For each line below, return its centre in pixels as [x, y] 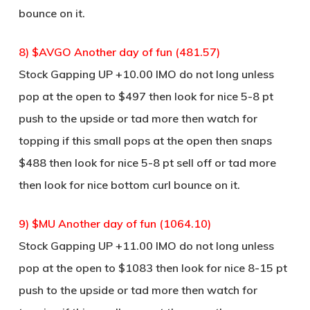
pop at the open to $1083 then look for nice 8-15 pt [153, 268]
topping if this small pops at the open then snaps [145, 140]
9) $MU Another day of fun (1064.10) [115, 224]
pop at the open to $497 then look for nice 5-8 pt [146, 96]
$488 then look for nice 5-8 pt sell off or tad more [147, 163]
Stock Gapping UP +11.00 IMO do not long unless [146, 246]
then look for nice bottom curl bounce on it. [129, 185]
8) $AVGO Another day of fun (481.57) [119, 52]
